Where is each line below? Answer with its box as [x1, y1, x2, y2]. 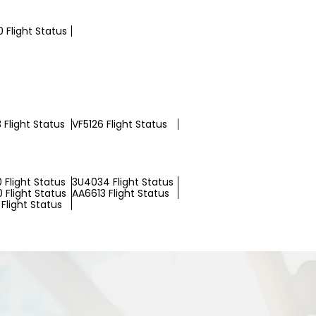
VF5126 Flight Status [72, 117, 167, 131]
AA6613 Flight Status [72, 186, 169, 200]
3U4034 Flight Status [72, 175, 174, 189]
